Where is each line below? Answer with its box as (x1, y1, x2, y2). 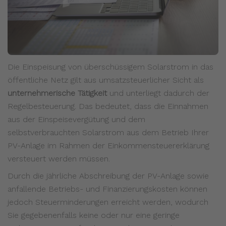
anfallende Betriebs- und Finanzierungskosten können (8, 184, 207, 194)
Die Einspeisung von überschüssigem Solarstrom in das (8, 62, 213, 72)
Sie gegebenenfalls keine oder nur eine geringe (8, 210, 180, 220)
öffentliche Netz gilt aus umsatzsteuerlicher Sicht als (8, 75, 204, 85)
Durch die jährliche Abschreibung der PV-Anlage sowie (8, 171, 209, 181)
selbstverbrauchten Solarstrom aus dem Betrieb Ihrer (8, 128, 209, 138)
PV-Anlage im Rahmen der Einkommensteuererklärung (8, 141, 209, 151)
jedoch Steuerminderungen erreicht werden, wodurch (8, 197, 208, 207)
